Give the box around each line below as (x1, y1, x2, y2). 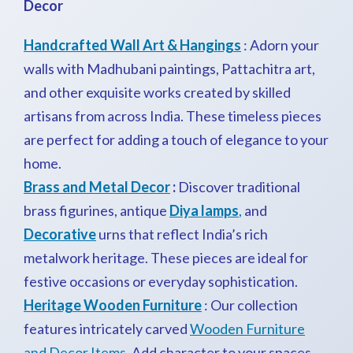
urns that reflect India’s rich (96, 225, 268, 243)
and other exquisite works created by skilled (24, 84, 291, 101)
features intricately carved (24, 320, 190, 337)
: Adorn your (241, 36, 319, 54)
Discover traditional (176, 178, 300, 195)
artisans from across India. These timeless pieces (24, 107, 321, 124)
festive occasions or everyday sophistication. (24, 273, 298, 290)
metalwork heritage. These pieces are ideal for (24, 249, 308, 266)
